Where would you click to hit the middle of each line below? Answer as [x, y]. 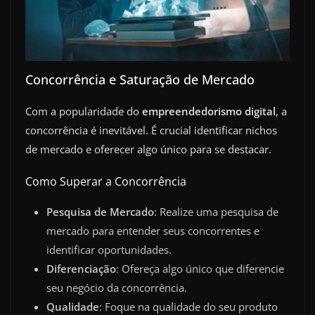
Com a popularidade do [84, 111]
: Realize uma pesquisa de [216, 212]
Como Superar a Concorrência [106, 182]
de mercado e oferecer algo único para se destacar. [148, 149]
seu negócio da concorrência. [117, 288]
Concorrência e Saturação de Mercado [140, 79]
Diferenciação [81, 269]
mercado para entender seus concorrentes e [153, 231]
